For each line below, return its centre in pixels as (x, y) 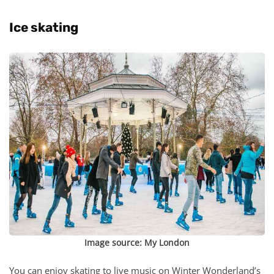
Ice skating (44, 27)
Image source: (114, 242)
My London (167, 242)
